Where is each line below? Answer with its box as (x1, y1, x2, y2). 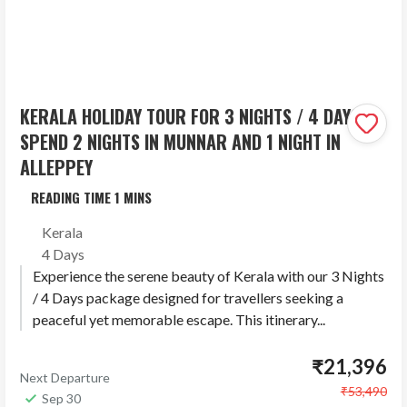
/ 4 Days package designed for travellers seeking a (33, 289, 344, 307)
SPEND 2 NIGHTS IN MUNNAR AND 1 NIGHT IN (20, 128, 342, 156)
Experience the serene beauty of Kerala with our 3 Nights (33, 267, 385, 285)
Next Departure (20, 370, 111, 386)
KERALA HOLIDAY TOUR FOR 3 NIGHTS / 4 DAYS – (20, 103, 376, 131)
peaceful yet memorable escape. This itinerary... (33, 311, 326, 329)
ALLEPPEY (20, 154, 94, 182)
